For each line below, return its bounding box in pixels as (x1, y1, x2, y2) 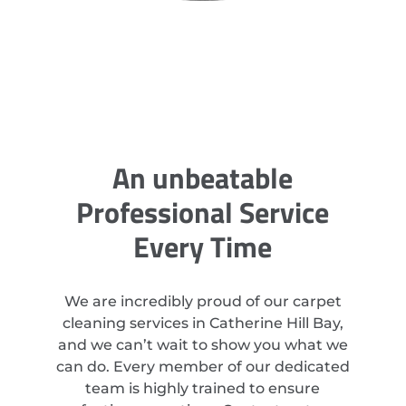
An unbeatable (112, 155, 294, 199)
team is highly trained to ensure (85, 379, 321, 397)
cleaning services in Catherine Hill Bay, (62, 314, 343, 332)
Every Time (133, 224, 273, 268)
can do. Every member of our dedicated (55, 357, 350, 375)
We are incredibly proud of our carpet (63, 292, 342, 310)
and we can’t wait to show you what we (57, 335, 348, 353)
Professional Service (76, 189, 330, 234)
